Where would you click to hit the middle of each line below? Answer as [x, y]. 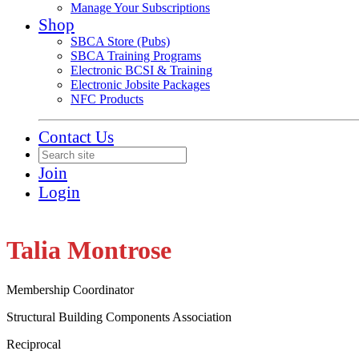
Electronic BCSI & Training [141, 70]
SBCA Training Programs [136, 56]
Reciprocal [34, 344]
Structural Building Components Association [119, 317]
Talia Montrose [89, 250]
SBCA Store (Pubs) [120, 41]
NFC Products [107, 99]
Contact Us [76, 137]
